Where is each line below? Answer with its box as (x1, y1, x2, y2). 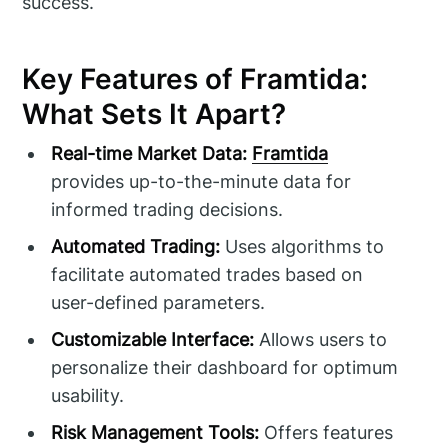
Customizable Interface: (51, 329, 255, 351)
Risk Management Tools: (51, 422, 260, 444)
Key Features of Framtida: (22, 61, 369, 96)
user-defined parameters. (51, 292, 266, 314)
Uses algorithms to (220, 236, 385, 258)
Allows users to (254, 329, 388, 351)
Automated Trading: (51, 236, 221, 258)
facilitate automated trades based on (51, 264, 364, 286)
